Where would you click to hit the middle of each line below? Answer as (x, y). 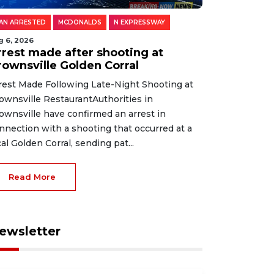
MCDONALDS (80, 22)
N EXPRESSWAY (139, 22)
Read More (32, 177)
